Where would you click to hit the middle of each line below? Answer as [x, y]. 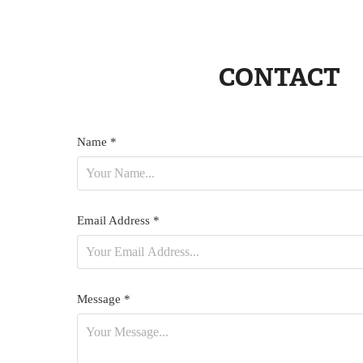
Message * [103, 299]
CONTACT [279, 77]
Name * [96, 142]
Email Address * [118, 220]
